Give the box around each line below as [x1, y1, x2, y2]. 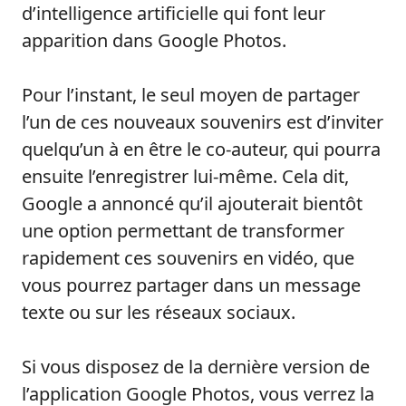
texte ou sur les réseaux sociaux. [22, 300, 295, 325]
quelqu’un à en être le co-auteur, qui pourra [22, 137, 381, 162]
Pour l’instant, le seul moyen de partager [22, 82, 360, 108]
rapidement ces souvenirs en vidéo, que [22, 246, 354, 271]
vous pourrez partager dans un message [22, 273, 361, 298]
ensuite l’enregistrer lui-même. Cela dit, [22, 164, 349, 189]
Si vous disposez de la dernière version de [22, 354, 370, 380]
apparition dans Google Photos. [22, 28, 286, 53]
